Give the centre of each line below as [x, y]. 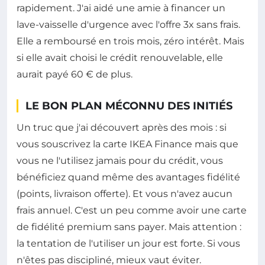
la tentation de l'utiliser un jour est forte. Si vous [128, 243]
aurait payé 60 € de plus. [75, 74]
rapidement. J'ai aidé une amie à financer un [121, 8]
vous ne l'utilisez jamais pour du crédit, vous [120, 160]
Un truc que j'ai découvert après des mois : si [122, 127]
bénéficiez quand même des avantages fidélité [128, 177]
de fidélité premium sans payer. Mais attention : [129, 227]
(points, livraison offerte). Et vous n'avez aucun [125, 193]
